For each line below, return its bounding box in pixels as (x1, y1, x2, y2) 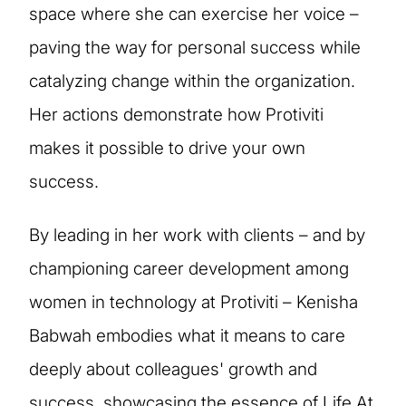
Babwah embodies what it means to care (29, 324, 345, 346)
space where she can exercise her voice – (29, 3, 359, 24)
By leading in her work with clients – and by (29, 224, 365, 246)
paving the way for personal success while (29, 36, 361, 58)
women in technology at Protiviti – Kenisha (29, 291, 358, 313)
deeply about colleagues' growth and (29, 358, 317, 380)
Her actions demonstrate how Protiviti (29, 103, 324, 125)
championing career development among (29, 257, 349, 279)
